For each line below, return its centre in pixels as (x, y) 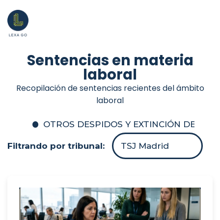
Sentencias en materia (110, 60)
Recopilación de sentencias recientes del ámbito (110, 88)
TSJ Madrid (145, 146)
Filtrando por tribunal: (57, 146)
